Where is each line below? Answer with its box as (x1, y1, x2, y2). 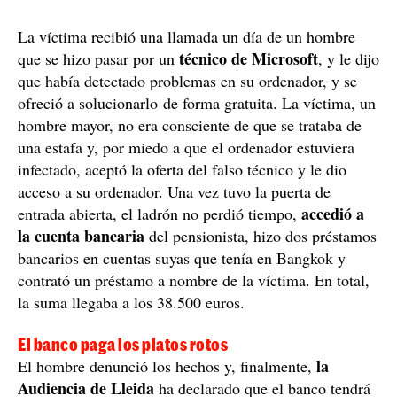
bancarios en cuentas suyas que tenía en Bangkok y (18, 246, 346, 269)
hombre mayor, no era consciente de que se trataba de (18, 113, 362, 136)
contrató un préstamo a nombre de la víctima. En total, (18, 269, 370, 291)
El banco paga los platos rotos (18, 333, 228, 354)
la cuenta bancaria (18, 223, 144, 247)
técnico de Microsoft (179, 46, 318, 70)
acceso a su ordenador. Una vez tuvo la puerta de (18, 180, 331, 202)
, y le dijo (318, 47, 379, 69)
